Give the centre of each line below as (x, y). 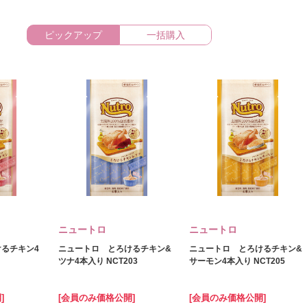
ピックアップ (73, 35)
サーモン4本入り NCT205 (237, 261)
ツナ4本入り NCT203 (98, 261)
